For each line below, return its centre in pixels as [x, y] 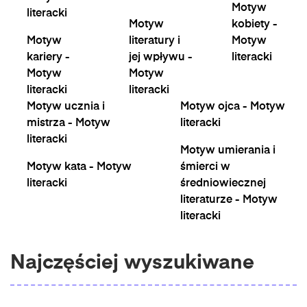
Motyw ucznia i [66, 107]
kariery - [48, 58]
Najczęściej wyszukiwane [132, 263]
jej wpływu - [161, 58]
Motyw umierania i [228, 151]
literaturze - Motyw [229, 200]
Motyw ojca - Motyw [233, 107]
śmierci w [205, 167]
